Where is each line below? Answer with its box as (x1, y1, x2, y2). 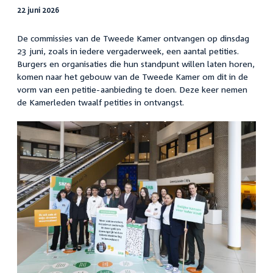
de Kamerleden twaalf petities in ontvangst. (17, 97, 184, 108)
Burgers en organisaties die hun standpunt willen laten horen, (17, 58, 255, 69)
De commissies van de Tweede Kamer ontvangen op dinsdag (17, 33, 249, 44)
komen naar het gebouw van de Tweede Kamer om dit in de (17, 71, 248, 82)
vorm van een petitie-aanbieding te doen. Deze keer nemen (17, 84, 247, 95)
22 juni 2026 (17, 5, 59, 15)
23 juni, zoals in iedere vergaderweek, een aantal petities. (17, 46, 239, 57)
